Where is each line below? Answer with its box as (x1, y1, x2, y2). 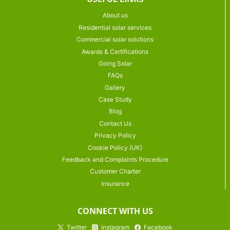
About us (102, 11, 128, 20)
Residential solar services (79, 23, 151, 31)
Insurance (101, 179, 129, 187)
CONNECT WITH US (77, 205, 153, 217)
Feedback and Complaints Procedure (62, 156, 168, 164)
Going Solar (98, 60, 132, 68)
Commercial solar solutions (76, 35, 154, 44)
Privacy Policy (94, 131, 136, 140)
